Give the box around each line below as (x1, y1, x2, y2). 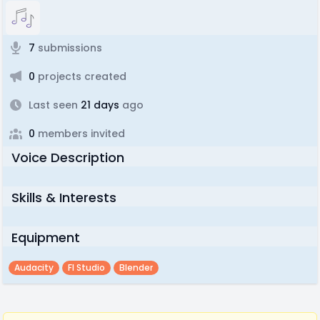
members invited (35, 126, 125, 141)
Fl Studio (68, 261, 105, 274)
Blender (119, 261, 153, 274)
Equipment (11, 229, 80, 246)
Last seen (29, 98, 78, 112)
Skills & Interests (11, 189, 116, 206)
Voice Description (11, 149, 124, 166)
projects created (35, 69, 126, 84)
